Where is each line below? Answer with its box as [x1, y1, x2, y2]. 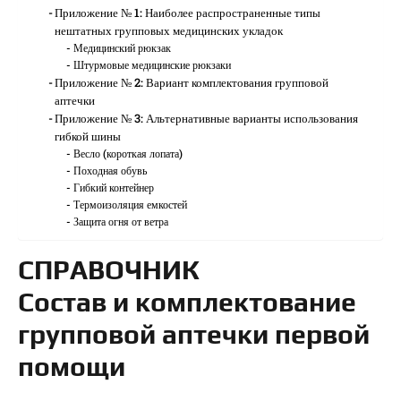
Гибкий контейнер [73, 181, 154, 195]
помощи [18, 351, 125, 383]
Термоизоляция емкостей [73, 198, 187, 212]
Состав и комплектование [18, 286, 356, 319]
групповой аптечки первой [18, 319, 370, 351]
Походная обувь [73, 164, 147, 178]
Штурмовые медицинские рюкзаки [73, 58, 231, 73]
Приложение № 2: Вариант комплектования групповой [55, 74, 329, 91]
